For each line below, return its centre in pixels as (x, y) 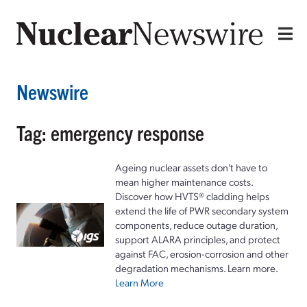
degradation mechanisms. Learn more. (197, 268)
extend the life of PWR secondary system (202, 210)
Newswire (52, 91)
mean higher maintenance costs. (184, 181)
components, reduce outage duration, (196, 224)
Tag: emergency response (110, 132)
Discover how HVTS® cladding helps (192, 196)
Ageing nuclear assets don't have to (191, 167)
